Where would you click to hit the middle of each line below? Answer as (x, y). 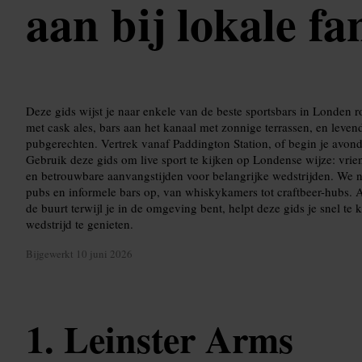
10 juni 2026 (104, 254)
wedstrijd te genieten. (80, 223)
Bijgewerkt (51, 254)
